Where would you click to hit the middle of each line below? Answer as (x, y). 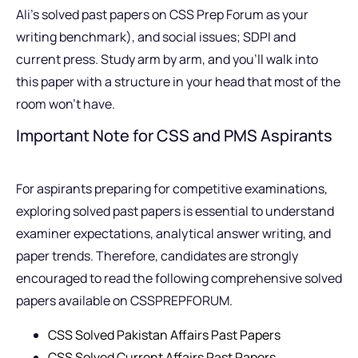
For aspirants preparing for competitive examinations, (172, 189)
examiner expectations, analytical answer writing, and (173, 234)
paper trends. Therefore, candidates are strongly (157, 256)
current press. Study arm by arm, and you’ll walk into (167, 59)
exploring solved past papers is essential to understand (175, 211)
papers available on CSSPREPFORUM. (124, 301)
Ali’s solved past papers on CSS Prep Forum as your (162, 14)
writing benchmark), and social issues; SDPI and (156, 36)
